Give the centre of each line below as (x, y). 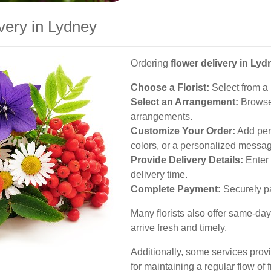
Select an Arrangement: (184, 102)
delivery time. (159, 175)
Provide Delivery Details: (187, 160)
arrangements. (162, 116)
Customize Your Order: (183, 131)
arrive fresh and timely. (179, 228)
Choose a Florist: (170, 87)
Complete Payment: (176, 189)
